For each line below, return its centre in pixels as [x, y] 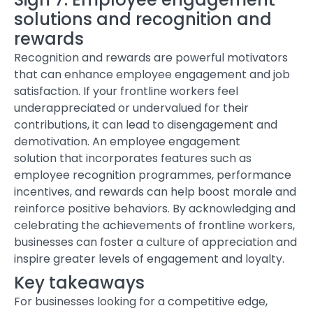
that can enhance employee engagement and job [152, 75]
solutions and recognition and [143, 20]
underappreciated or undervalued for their [131, 108]
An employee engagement [166, 142]
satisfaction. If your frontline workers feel [126, 92]
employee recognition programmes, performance [153, 175]
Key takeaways [79, 282]
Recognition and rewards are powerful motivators [151, 58]
